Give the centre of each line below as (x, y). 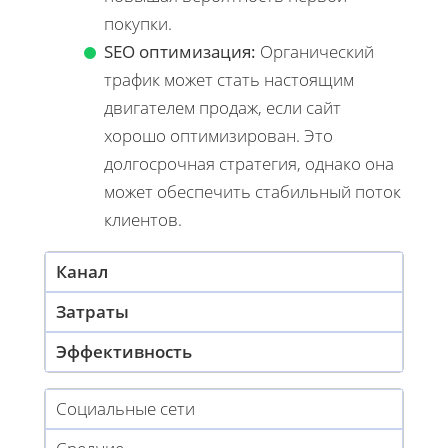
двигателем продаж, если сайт (222, 108)
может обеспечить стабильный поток (252, 192)
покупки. (138, 24)
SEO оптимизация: (180, 52)
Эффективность (124, 352)
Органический (315, 52)
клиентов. (143, 220)
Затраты (92, 312)
